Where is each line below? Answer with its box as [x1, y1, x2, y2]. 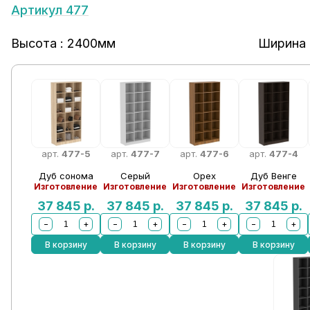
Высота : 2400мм [10, 36, 116, 51]
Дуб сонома [38, 170, 93, 181]
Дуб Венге [250, 170, 297, 181]
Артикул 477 [10, 3, 89, 17]
